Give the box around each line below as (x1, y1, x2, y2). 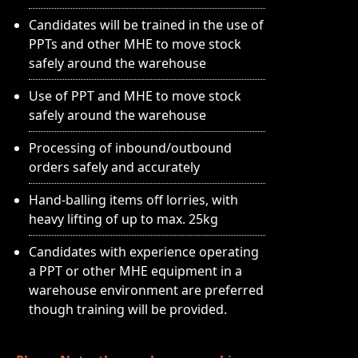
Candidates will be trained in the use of (29, 16, 264, 34)
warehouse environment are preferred (29, 281, 264, 299)
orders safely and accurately (29, 158, 200, 176)
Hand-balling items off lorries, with (29, 191, 238, 209)
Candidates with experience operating (29, 243, 259, 261)
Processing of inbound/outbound (29, 139, 232, 157)
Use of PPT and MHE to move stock (29, 87, 241, 105)
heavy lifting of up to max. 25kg (29, 210, 218, 228)
